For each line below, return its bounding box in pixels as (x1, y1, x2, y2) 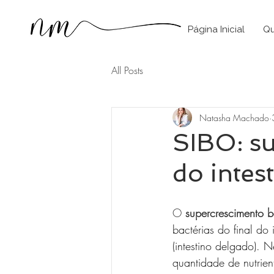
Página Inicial (188, 24, 245, 35)
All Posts (111, 64, 143, 77)
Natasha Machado (199, 111, 269, 124)
